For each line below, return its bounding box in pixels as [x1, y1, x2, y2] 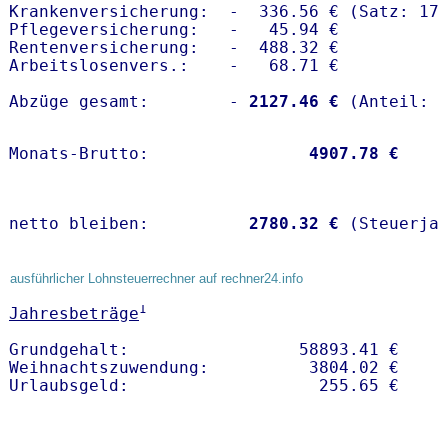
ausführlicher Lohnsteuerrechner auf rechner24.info [10, 271, 303, 287]
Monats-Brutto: [9, 144, 299, 164]
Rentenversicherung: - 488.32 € [9, 38, 339, 58]
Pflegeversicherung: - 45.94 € [9, 20, 349, 40]
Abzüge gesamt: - [9, 92, 239, 112]
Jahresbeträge [9, 304, 139, 324]
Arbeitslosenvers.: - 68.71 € [9, 56, 339, 76]
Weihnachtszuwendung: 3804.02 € [9, 358, 429, 378]
